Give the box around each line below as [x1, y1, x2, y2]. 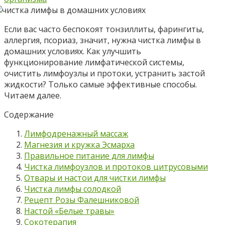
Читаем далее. [4, 89, 61, 101]
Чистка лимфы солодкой [24, 183, 121, 194]
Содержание [4, 108, 54, 120]
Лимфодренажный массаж [24, 128, 128, 139]
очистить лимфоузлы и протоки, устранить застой [4, 67, 205, 79]
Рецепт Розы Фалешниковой [24, 194, 139, 205]
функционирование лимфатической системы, [4, 56, 184, 68]
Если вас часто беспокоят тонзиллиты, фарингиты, [4, 23, 204, 35]
